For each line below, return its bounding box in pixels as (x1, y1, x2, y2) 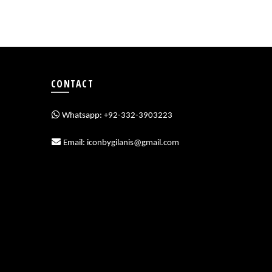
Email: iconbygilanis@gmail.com (61, 138, 179, 148)
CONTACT (50, 77, 93, 90)
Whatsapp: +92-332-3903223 (59, 111, 172, 120)
